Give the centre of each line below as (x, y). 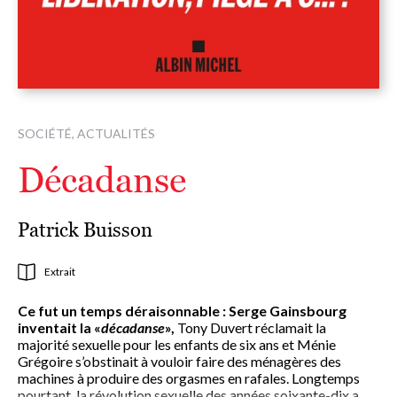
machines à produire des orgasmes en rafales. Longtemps (189, 378)
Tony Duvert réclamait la (250, 328)
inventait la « (59, 328)
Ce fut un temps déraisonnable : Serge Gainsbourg (182, 311)
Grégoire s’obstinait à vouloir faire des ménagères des (179, 362)
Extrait (60, 272)
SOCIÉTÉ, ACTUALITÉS (86, 134)
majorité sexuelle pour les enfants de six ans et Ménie (177, 345)
